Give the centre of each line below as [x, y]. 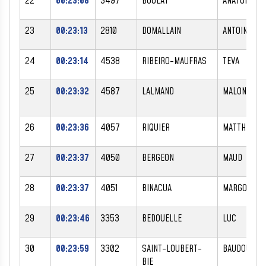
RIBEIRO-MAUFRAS [174, 61]
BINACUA [157, 188]
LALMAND [158, 91]
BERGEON [158, 158]
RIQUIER [156, 127]
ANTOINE [237, 31]
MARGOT [237, 188]
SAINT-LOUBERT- [172, 248]
